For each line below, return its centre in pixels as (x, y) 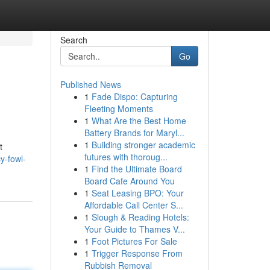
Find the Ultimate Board (137, 169)
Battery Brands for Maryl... (134, 133)
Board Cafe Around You (129, 181)
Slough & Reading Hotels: (140, 217)
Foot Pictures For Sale (134, 241)
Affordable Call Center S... (133, 205)
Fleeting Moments (118, 108)
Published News (90, 84)
